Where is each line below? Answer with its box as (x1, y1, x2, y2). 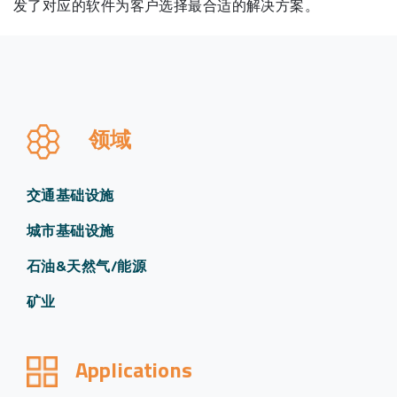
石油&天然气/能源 (27, 255, 146, 277)
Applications (75, 354, 192, 386)
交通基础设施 (27, 184, 114, 206)
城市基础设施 (27, 220, 114, 242)
